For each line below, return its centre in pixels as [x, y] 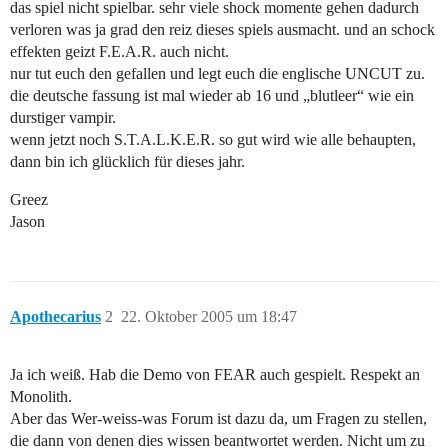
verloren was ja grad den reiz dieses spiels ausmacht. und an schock [222, 30]
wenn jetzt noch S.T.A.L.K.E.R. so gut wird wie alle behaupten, [213, 140]
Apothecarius [55, 317]
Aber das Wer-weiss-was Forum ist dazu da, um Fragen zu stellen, [218, 419]
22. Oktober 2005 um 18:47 [209, 317]
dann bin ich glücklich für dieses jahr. [127, 162]
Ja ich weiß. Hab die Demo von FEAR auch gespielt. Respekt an [215, 375]
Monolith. [41, 397]
